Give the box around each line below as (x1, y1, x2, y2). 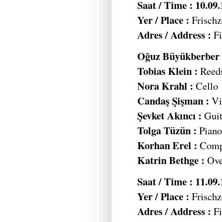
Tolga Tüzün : (137, 123, 197, 138)
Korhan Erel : (137, 138, 200, 153)
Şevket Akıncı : (137, 108, 204, 123)
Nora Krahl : (137, 78, 193, 94)
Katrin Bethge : (137, 153, 207, 168)
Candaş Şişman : (137, 93, 212, 109)
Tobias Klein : (137, 63, 198, 79)
